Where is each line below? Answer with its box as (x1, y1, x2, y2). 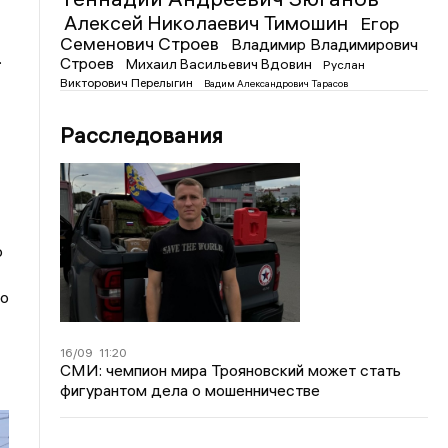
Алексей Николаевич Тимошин (64, 9, 353, 35)
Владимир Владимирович (231, 33, 419, 54)
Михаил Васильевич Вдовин (126, 54, 316, 73)
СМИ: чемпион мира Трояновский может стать (60, 359, 402, 380)
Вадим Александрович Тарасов (204, 76, 349, 90)
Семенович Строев (60, 31, 224, 55)
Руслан (323, 56, 366, 72)
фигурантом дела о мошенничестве (60, 379, 321, 400)
